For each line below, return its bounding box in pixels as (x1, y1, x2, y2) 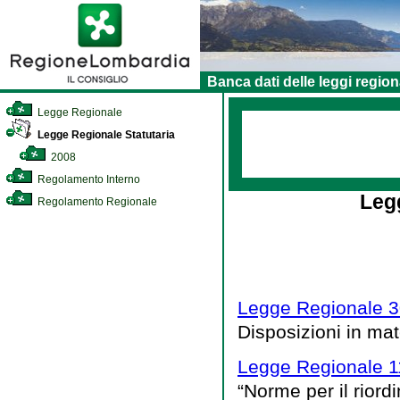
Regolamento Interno (35, 173, 140, 186)
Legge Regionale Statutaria (35, 129, 175, 141)
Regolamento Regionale (35, 196, 157, 208)
